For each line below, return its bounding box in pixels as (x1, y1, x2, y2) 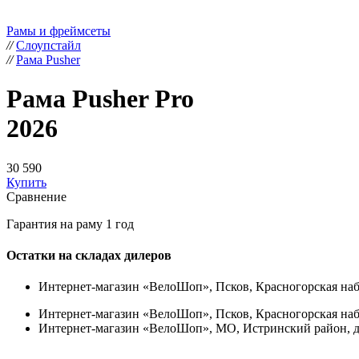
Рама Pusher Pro (6, 84, 194, 114)
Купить (6, 175, 46, 189)
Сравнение (6, 189, 67, 204)
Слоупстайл (16, 38, 81, 52)
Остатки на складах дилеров (6, 248, 171, 263)
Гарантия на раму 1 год (6, 216, 134, 231)
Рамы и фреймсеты (6, 24, 111, 38)
